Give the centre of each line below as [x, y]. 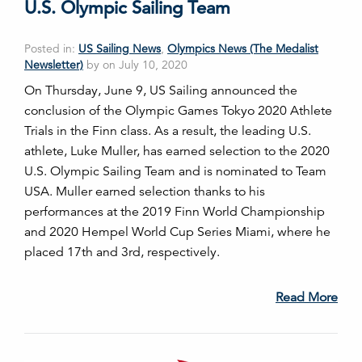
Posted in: [51, 48]
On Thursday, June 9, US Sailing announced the [161, 90]
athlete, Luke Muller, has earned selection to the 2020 [177, 151]
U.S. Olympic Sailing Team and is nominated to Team [175, 171]
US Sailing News [120, 48]
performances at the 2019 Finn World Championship [175, 211]
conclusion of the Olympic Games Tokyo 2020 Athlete [178, 110]
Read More [307, 297]
